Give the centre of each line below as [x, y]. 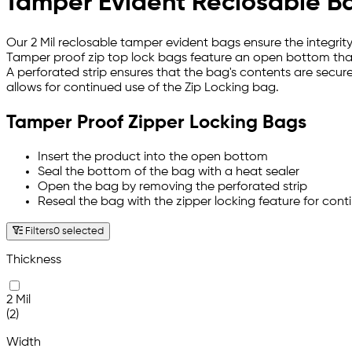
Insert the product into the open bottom [153, 158]
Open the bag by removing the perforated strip [172, 187]
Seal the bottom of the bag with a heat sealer [169, 172]
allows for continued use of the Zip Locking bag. [143, 88]
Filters [38, 232]
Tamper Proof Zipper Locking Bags [156, 123]
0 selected [79, 232]
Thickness [34, 260]
